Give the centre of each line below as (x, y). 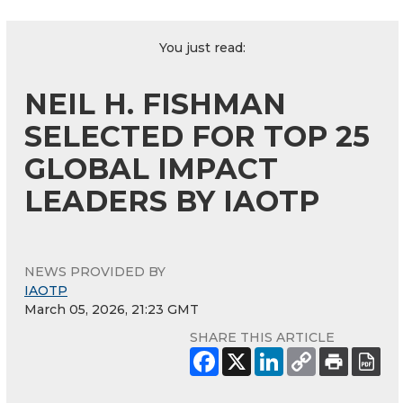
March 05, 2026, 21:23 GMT (112, 310)
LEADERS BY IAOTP (172, 201)
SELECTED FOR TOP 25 (197, 137)
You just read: (202, 48)
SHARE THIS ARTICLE (262, 338)
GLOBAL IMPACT (151, 169)
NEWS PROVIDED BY (95, 272)
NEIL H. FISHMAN (155, 104)
